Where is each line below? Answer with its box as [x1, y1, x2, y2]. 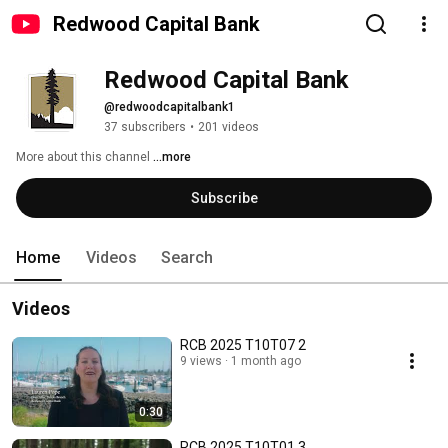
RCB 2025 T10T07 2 [180, 337, 306, 353]
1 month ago [231, 354, 301, 368]
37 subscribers [104, 120, 186, 134]
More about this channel [16, 150, 150, 164]
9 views [180, 354, 222, 368]
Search [161, 248, 213, 267]
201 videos [198, 120, 259, 134]
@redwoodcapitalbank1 [104, 100, 235, 114]
